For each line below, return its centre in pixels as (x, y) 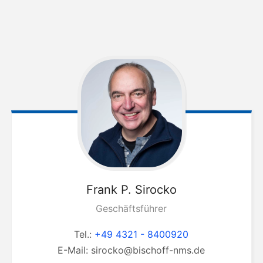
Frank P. (109, 189)
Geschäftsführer (131, 208)
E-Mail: (75, 250)
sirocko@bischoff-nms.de (148, 250)
